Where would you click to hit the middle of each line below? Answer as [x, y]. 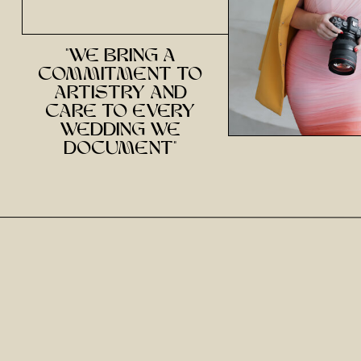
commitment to [120, 75]
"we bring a [120, 57]
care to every [120, 112]
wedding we [120, 131]
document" [120, 149]
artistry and [120, 94]
